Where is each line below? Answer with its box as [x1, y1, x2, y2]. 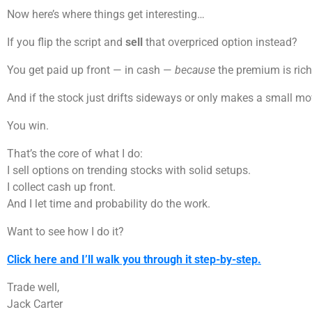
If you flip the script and [7, 36, 125, 49]
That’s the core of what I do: [7, 147, 143, 161]
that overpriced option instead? [143, 36, 297, 49]
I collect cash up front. [7, 180, 116, 194]
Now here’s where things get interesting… [7, 8, 205, 22]
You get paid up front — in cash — [7, 63, 175, 77]
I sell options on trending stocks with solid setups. [7, 164, 251, 178]
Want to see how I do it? [7, 225, 124, 239]
